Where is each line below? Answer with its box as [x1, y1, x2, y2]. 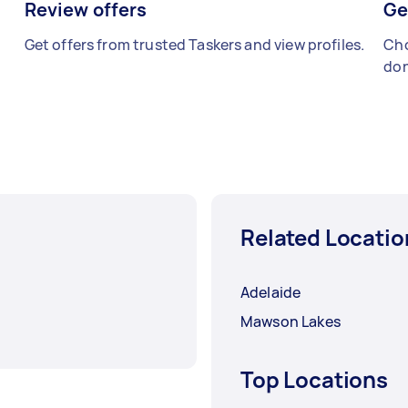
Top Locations [240, 364, 389, 395]
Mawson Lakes [240, 311, 341, 332]
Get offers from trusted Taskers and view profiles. [24, 35, 365, 56]
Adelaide [240, 282, 301, 303]
